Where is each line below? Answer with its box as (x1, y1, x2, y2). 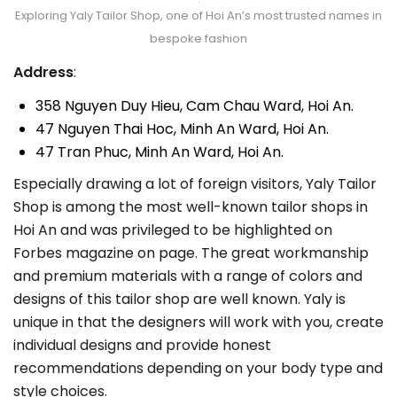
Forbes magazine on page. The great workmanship (13, 243, 369, 264)
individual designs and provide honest (13, 335, 271, 356)
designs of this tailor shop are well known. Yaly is (13, 289, 346, 310)
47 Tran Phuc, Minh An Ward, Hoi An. (35, 142, 284, 163)
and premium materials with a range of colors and (13, 266, 362, 287)
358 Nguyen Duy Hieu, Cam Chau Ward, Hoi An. (35, 96, 354, 117)
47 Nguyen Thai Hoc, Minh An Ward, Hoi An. (35, 119, 329, 140)
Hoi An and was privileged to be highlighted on (13, 220, 332, 241)
